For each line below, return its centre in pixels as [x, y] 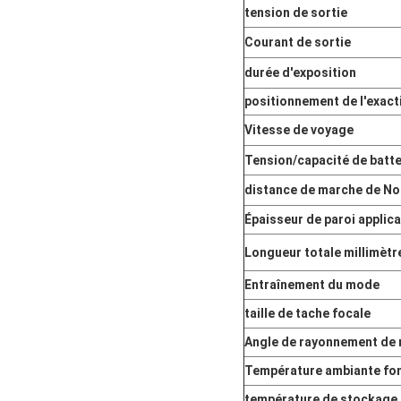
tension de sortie [296, 13]
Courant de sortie [298, 43]
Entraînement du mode [312, 285]
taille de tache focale [307, 314]
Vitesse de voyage [299, 130]
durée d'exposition [300, 73]
